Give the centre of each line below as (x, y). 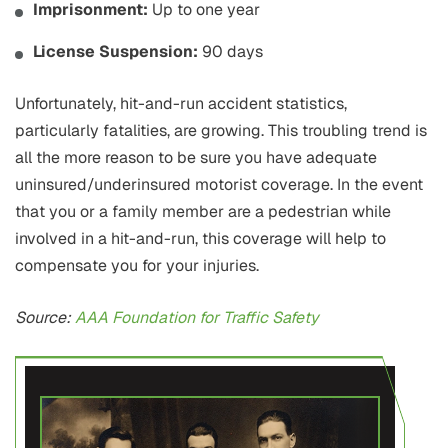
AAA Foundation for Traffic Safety (197, 318)
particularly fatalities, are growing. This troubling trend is (221, 131)
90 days (232, 52)
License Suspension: (117, 52)
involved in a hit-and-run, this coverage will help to (200, 239)
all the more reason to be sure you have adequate (196, 158)
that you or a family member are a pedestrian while (203, 212)
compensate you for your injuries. (137, 266)
